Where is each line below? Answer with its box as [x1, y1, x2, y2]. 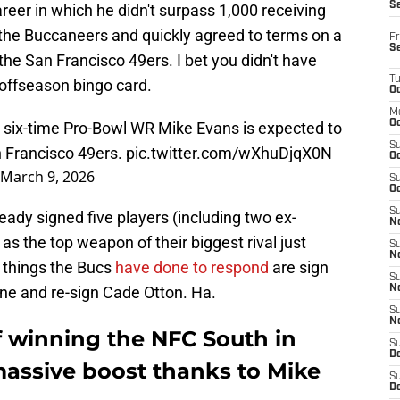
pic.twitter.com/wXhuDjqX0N [126, 144, 332, 163]
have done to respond [115, 258, 269, 278]
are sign [269, 258, 329, 278]
